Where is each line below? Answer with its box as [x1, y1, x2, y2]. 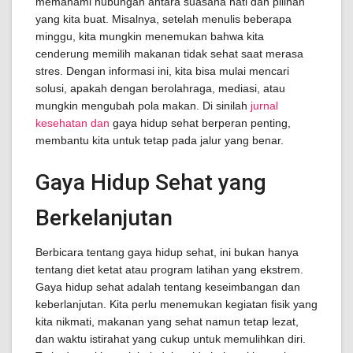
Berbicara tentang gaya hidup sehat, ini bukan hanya [35, 246, 299, 258]
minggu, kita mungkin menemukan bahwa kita [35, 30, 264, 43]
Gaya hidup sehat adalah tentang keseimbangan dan [35, 281, 300, 293]
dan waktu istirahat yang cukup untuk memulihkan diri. [35, 333, 306, 345]
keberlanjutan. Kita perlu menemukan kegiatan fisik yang [35, 298, 318, 310]
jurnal [251, 99, 278, 112]
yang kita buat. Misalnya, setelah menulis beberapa [35, 13, 292, 25]
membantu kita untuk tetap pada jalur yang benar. [35, 134, 284, 147]
